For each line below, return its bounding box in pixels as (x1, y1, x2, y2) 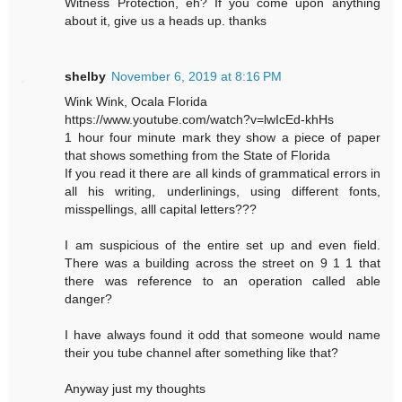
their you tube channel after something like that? (65, 345, 339, 361)
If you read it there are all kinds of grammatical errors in (65, 166, 380, 181)
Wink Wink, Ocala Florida (65, 94, 208, 109)
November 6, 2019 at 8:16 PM (111, 69, 283, 84)
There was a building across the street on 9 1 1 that (65, 256, 380, 271)
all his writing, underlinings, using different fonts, (65, 184, 380, 199)
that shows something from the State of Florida (65, 148, 331, 163)
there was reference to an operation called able (65, 274, 380, 289)
